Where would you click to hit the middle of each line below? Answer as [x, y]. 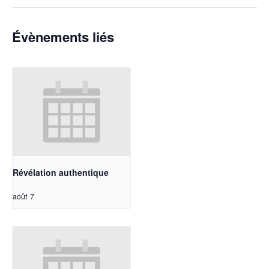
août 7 [23, 196]
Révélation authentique [61, 172]
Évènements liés [63, 37]
